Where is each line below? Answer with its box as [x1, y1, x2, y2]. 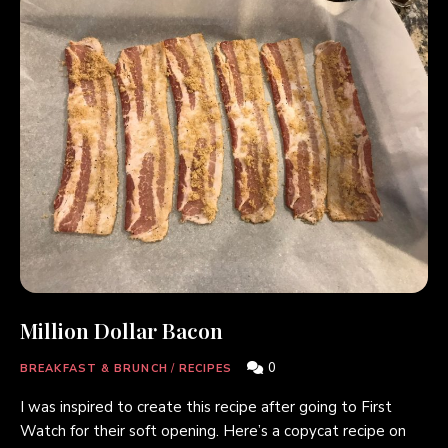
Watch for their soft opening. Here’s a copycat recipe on [20, 421, 406, 441]
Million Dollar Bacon [20, 316, 223, 344]
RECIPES [178, 361, 233, 376]
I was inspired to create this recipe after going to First [20, 397, 392, 417]
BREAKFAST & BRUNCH [20, 361, 168, 376]
